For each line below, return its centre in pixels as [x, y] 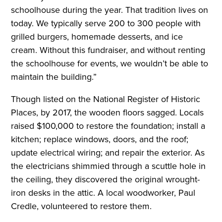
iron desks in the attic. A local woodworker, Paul [103, 193]
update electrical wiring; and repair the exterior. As [108, 152]
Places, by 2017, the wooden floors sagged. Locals [108, 112]
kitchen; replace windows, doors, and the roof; [100, 139]
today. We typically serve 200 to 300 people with [106, 23]
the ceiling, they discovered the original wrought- [106, 179]
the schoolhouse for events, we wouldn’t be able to [110, 63]
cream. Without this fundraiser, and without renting [108, 50]
